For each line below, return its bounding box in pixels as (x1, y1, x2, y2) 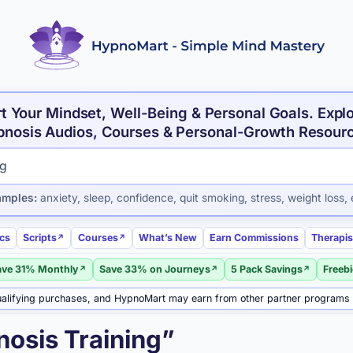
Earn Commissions (209, 231, 299, 243)
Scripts (23, 231, 58, 243)
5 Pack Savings (231, 262, 303, 275)
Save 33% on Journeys (98, 262, 210, 275)
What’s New (138, 231, 197, 243)
